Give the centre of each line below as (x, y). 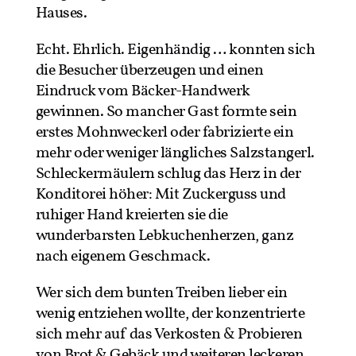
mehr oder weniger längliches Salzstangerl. (175, 153)
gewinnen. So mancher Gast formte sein (166, 112)
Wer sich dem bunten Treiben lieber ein (161, 293)
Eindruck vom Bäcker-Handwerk (143, 91)
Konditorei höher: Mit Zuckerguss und (161, 194)
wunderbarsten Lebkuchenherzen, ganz (164, 236)
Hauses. (61, 13)
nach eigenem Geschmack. (123, 256)
